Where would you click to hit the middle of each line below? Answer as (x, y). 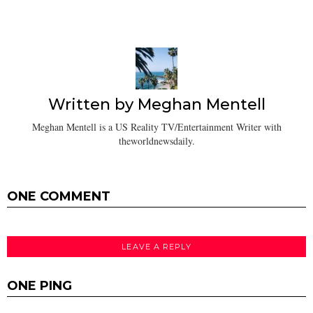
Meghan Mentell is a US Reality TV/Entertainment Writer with (156, 127)
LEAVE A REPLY (156, 247)
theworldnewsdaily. (156, 141)
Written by (93, 104)
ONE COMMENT (59, 197)
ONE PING (39, 285)
